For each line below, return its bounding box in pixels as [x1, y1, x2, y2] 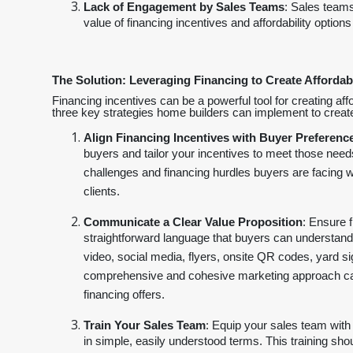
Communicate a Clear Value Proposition [84, 216, 303, 229]
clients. [84, 185, 120, 203]
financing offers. [84, 288, 165, 306]
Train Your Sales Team [84, 319, 206, 332]
